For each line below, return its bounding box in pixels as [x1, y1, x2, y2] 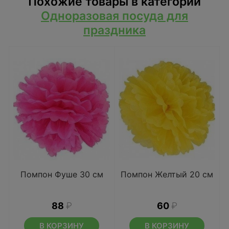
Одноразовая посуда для [41, 9, 188, 23]
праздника [83, 23, 146, 37]
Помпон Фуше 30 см [20, 169, 103, 179]
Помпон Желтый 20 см [121, 169, 213, 179]
